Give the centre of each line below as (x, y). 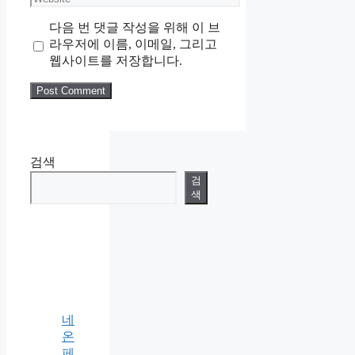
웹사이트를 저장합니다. (115, 61)
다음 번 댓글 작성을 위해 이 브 (134, 28)
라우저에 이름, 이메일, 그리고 (133, 44)
